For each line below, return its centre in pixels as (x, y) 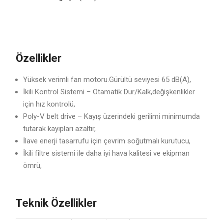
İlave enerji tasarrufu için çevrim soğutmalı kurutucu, (107, 141)
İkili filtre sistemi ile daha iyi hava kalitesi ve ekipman (106, 153)
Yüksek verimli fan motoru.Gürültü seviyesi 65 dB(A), (107, 79)
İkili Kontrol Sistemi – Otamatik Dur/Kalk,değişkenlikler (109, 92)
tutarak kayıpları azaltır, (59, 128)
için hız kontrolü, (49, 104)
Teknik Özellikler (56, 203)
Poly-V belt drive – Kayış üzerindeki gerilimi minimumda (111, 116)
